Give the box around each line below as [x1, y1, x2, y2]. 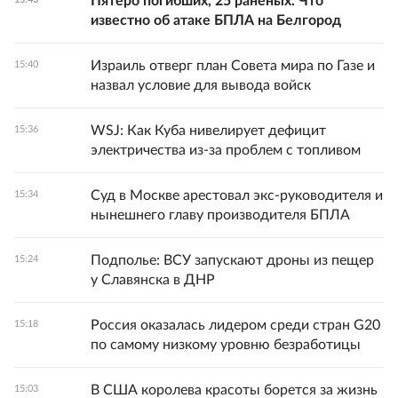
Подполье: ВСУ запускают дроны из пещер [91, 253, 374, 268]
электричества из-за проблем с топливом [91, 143, 361, 158]
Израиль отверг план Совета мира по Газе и [91, 59, 375, 74]
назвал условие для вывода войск [91, 78, 311, 93]
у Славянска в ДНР [91, 273, 215, 288]
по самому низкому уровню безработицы [91, 338, 361, 353]
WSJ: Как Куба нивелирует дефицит [91, 123, 326, 139]
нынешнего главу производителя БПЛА [91, 208, 350, 223]
